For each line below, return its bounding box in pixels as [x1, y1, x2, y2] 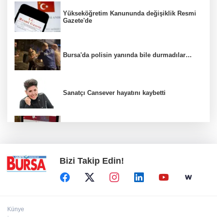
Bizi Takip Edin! [60, 156, 124, 166]
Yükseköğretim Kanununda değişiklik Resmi [63, 9, 196, 17]
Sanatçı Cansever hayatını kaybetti [63, 89, 166, 97]
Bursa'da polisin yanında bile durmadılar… [63, 51, 192, 59]
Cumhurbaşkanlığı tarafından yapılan [63, 124, 174, 131]
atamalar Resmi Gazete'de [63, 131, 140, 139]
